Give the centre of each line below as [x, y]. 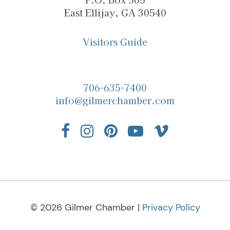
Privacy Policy [171, 208]
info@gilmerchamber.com [115, 100]
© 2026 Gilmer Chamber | [86, 208]
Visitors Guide [115, 42]
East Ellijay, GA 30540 [115, 13]
